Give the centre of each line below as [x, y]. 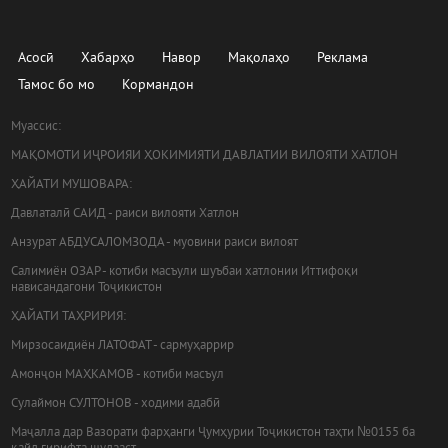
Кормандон [158, 85]
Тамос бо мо [57, 85]
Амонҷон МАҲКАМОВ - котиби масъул [118, 375]
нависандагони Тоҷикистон [87, 288]
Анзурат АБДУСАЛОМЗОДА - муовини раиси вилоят [155, 243]
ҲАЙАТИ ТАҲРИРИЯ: [69, 317]
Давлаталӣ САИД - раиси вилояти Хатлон [125, 214]
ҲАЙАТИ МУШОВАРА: [72, 185]
